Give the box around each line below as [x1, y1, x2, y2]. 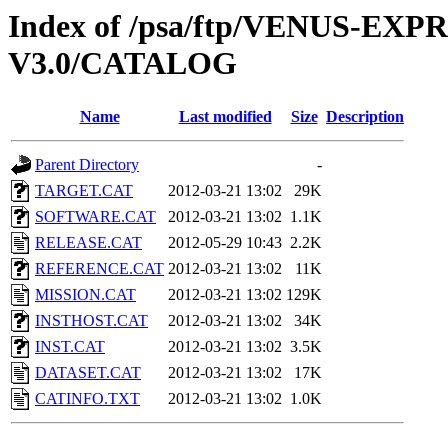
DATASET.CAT [35, 364, 141, 382]
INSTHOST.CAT [35, 312, 148, 330]
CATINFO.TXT [35, 390, 140, 408]
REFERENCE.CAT [35, 260, 164, 278]
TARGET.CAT [35, 182, 133, 200]
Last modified [178, 108, 272, 126]
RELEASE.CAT [35, 234, 142, 252]
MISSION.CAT [35, 286, 136, 304]
